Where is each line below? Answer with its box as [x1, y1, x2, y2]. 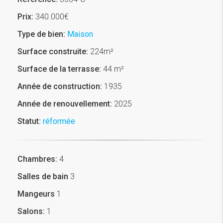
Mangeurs [17, 189, 55, 199]
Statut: [17, 116, 41, 126]
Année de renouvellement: [17, 99, 112, 109]
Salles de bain [17, 171, 68, 181]
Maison [67, 29, 93, 39]
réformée [43, 116, 75, 126]
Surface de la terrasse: [17, 64, 101, 74]
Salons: [17, 206, 45, 216]
